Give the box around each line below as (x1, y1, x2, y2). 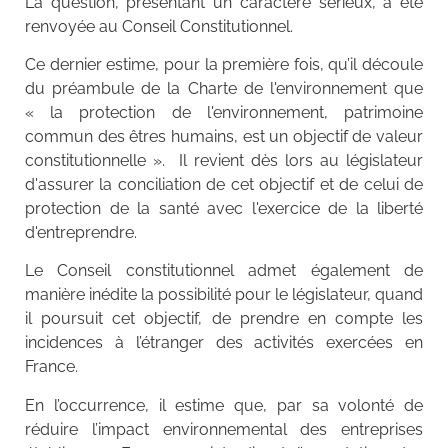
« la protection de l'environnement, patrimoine (25, 103, 423, 123)
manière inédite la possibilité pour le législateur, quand (25, 285, 423, 305)
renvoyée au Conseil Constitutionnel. (25, 16, 293, 36)
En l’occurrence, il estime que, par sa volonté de (25, 395, 423, 415)
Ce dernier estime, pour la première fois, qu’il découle (25, 55, 423, 75)
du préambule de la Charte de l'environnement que (25, 79, 423, 99)
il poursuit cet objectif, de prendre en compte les (25, 309, 423, 329)
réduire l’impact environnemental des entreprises (25, 419, 423, 439)
